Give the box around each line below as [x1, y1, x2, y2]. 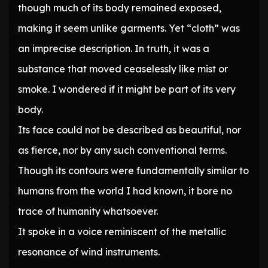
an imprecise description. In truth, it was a [18, 42, 209, 55]
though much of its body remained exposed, [18, 2, 221, 14]
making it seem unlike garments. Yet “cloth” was [18, 22, 240, 35]
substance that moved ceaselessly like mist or [18, 63, 228, 75]
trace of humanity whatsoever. [18, 205, 158, 218]
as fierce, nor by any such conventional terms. [18, 144, 227, 157]
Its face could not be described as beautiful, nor [18, 124, 241, 136]
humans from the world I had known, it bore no [18, 185, 232, 197]
